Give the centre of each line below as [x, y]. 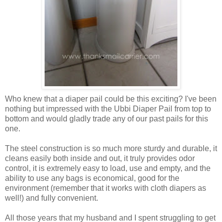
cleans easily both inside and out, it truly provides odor [100, 158]
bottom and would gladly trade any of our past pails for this [107, 118]
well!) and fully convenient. [52, 198]
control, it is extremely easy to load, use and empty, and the [108, 168]
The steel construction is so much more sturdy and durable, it [111, 148]
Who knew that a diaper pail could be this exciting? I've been [111, 99]
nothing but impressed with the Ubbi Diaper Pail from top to [108, 109]
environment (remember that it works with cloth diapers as [106, 188]
